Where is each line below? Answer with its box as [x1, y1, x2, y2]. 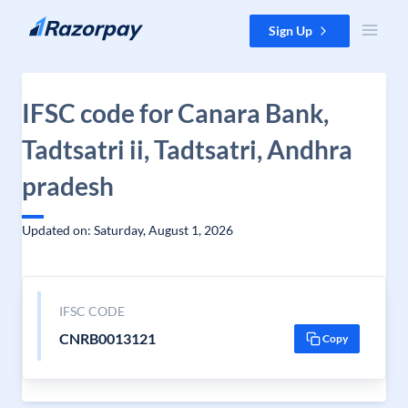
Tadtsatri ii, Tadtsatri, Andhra [22, 134, 352, 165]
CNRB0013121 [58, 330, 156, 347]
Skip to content [15, 15, 101, 31]
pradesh [22, 170, 114, 201]
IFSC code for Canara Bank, [22, 97, 329, 128]
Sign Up [269, 23, 312, 38]
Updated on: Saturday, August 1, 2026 [22, 222, 233, 238]
